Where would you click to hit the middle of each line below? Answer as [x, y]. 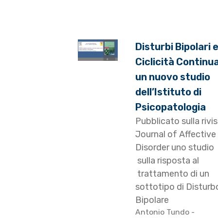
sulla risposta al [167, 161]
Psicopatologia [170, 107]
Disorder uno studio [174, 148]
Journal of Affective [175, 135]
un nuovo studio [173, 77]
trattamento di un [172, 174]
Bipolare [152, 200]
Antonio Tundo [163, 212]
